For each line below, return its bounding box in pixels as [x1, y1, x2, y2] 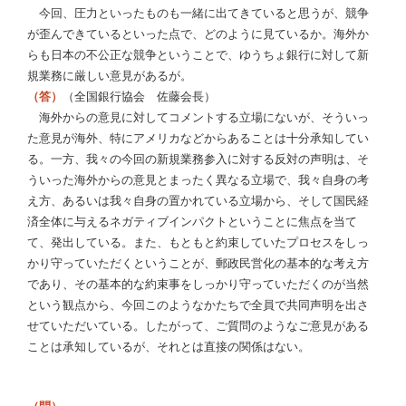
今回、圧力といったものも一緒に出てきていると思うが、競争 [27, 6, 369, 21]
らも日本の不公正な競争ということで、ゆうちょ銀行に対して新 [27, 48, 369, 63]
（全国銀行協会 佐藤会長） [63, 90, 216, 104]
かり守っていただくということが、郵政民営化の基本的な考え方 [27, 256, 369, 271]
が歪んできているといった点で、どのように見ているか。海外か [27, 27, 369, 42]
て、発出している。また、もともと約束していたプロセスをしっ [27, 236, 369, 250]
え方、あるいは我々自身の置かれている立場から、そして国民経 [27, 194, 369, 208]
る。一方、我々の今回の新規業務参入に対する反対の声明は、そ [27, 152, 369, 167]
